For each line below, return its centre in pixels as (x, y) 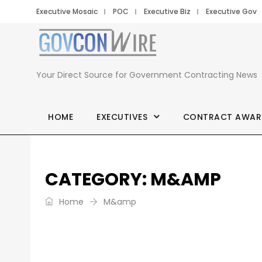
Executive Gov (231, 11)
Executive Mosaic (67, 11)
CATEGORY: (98, 180)
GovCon (188, 32)
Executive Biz (167, 11)
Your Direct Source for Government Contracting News (147, 75)
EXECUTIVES (122, 117)
